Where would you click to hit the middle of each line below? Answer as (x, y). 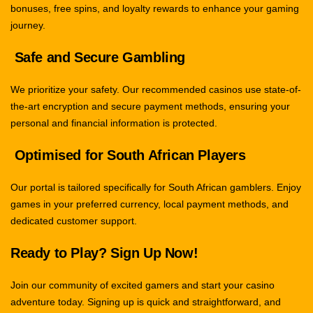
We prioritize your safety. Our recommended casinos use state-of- (156, 90)
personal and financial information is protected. (114, 123)
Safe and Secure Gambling (100, 58)
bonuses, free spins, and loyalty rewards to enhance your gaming (155, 9)
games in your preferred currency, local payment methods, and (150, 204)
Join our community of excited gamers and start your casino (143, 285)
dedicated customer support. (74, 221)
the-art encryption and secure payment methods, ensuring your (150, 107)
